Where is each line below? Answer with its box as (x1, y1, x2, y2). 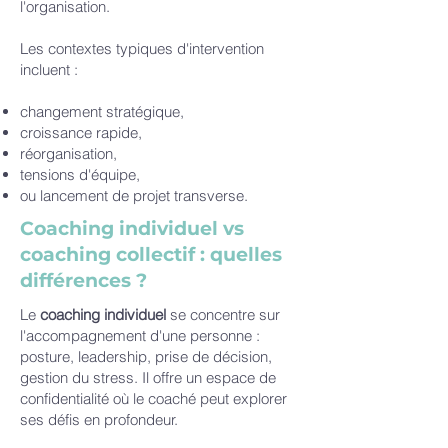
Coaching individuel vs (20, 217, 244, 240)
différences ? (20, 269, 147, 292)
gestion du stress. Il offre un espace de (20, 368, 276, 387)
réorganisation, (20, 144, 121, 163)
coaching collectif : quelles (20, 243, 282, 266)
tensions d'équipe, (20, 165, 144, 184)
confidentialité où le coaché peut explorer (20, 389, 287, 408)
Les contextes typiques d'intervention (20, 39, 264, 58)
